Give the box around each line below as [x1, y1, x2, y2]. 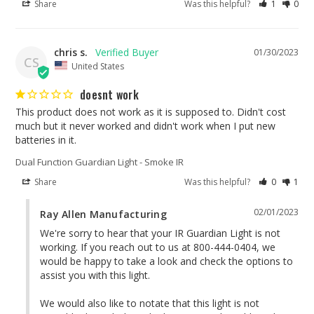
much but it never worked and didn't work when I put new [15, 119, 275, 133]
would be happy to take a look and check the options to [40, 254, 293, 268]
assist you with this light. [40, 268, 150, 282]
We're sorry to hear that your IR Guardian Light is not [40, 226, 280, 240]
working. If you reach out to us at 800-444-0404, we [40, 240, 275, 254]
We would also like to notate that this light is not [40, 296, 259, 310]
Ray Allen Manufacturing [40, 207, 167, 221]
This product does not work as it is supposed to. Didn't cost [15, 105, 286, 119]
